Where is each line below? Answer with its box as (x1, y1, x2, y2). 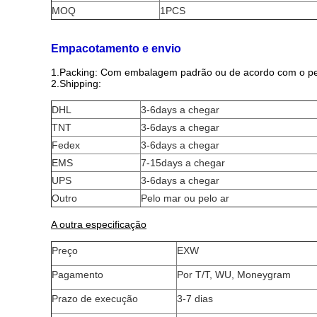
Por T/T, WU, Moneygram (177, 269, 291, 280)
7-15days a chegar (141, 157, 225, 168)
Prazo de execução (52, 293, 138, 304)
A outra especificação (51, 219, 146, 230)
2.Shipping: (51, 78, 101, 89)
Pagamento (52, 269, 103, 280)
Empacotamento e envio (51, 42, 181, 54)
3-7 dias (177, 293, 213, 304)
